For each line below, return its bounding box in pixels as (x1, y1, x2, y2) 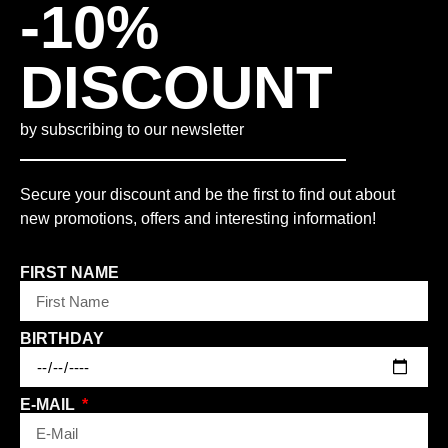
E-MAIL (20, 396, 79, 414)
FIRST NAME (20, 264, 119, 282)
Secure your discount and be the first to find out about (20, 185, 395, 203)
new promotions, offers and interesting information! (20, 209, 376, 227)
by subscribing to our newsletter (20, 121, 244, 139)
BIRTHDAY (20, 330, 104, 348)
